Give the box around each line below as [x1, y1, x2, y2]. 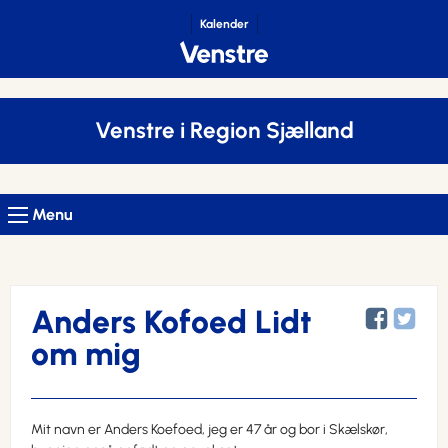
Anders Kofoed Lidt [31, 303, 312, 341]
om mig [31, 335, 141, 373]
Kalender [199, 17, 249, 31]
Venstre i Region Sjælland [94, 117, 354, 144]
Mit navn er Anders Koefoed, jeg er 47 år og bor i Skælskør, [31, 421, 388, 438]
